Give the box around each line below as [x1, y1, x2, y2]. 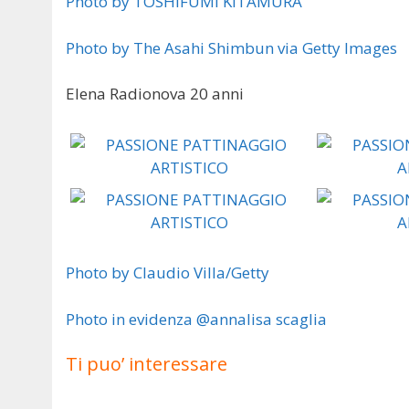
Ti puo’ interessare [66, 351, 227, 377]
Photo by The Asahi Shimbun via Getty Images [66, 37, 397, 58]
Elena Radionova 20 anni [66, 83, 244, 105]
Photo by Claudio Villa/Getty [66, 262, 269, 284]
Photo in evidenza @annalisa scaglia [66, 308, 327, 330]
